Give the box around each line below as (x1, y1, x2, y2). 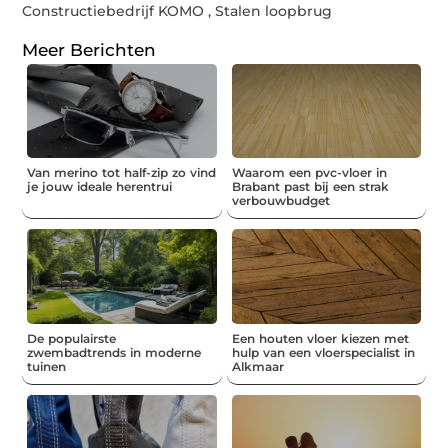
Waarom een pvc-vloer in (231, 165, 387, 181)
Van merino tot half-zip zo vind (27, 165, 217, 181)
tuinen (27, 358, 67, 374)
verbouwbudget (231, 193, 330, 209)
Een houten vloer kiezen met (231, 330, 409, 346)
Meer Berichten (22, 39, 157, 60)
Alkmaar (231, 358, 284, 374)
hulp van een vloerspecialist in (231, 344, 415, 360)
